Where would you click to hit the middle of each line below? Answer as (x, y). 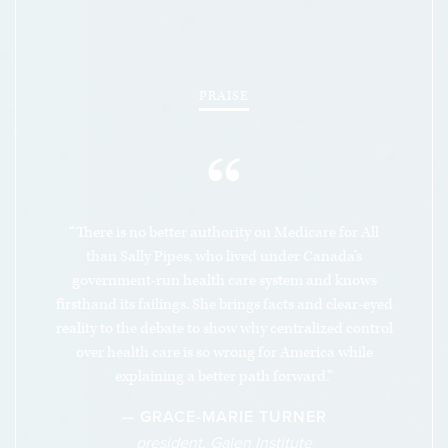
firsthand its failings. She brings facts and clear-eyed (224, 305)
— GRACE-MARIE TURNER (224, 417)
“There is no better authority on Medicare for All (224, 233)
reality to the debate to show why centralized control (224, 329)
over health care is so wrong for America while (224, 353)
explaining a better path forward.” (224, 377)
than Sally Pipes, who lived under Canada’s (224, 257)
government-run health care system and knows (224, 281)
